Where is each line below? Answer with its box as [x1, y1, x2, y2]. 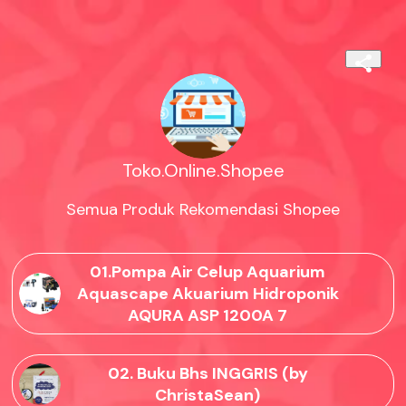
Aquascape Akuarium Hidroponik [76, 283, 339, 305]
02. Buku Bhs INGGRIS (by [107, 362, 308, 385]
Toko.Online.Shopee [121, 159, 285, 183]
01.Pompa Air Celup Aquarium [90, 261, 325, 284]
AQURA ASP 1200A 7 [128, 304, 287, 327]
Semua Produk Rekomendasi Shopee [66, 198, 340, 221]
